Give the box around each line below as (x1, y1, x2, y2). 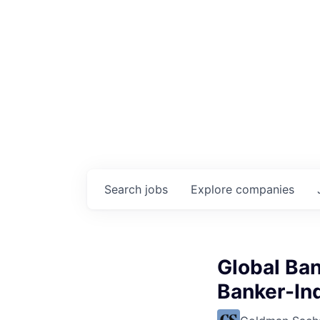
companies (236, 181, 294, 196)
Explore (191, 181, 236, 196)
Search (104, 181, 145, 196)
